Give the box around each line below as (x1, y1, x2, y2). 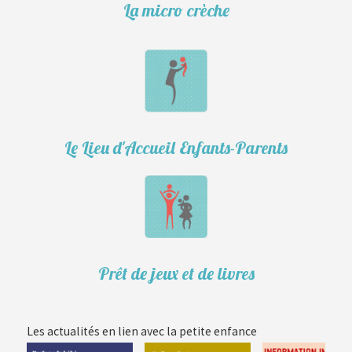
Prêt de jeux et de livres (97, 262, 255, 285)
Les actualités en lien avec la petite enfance (27, 324, 258, 339)
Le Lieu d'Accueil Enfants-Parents (64, 137, 288, 159)
